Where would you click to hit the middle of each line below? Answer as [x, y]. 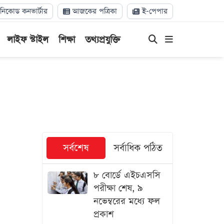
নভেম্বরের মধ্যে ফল [126, 201]
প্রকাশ [103, 214]
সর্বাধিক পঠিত [138, 148]
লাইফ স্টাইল [27, 40]
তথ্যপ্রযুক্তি [102, 40]
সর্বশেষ [76, 148]
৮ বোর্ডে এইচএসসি [127, 175]
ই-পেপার [153, 11]
